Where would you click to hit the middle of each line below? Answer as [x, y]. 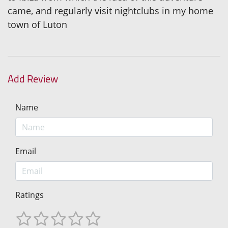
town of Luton [37, 24]
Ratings [30, 195]
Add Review [33, 78]
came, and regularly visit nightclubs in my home [110, 10]
